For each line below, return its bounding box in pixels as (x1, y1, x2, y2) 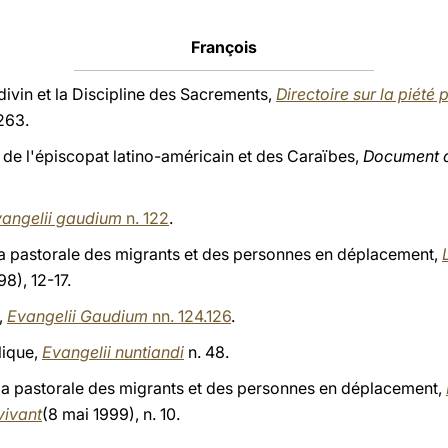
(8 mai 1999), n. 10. (42, 404, 180, 424)
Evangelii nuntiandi (42, 342, 184, 362)
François (191, 37, 257, 57)
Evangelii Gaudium (7, 306, 148, 326)
